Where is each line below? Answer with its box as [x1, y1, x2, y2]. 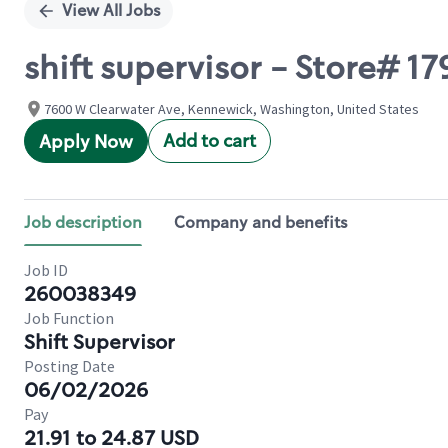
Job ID [24, 260, 68, 280]
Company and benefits [174, 212, 348, 233]
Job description [24, 212, 142, 233]
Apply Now [39, 130, 133, 154]
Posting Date [24, 356, 115, 376]
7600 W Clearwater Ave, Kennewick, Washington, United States [44, 100, 419, 118]
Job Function [24, 308, 114, 328]
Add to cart [163, 129, 256, 153]
